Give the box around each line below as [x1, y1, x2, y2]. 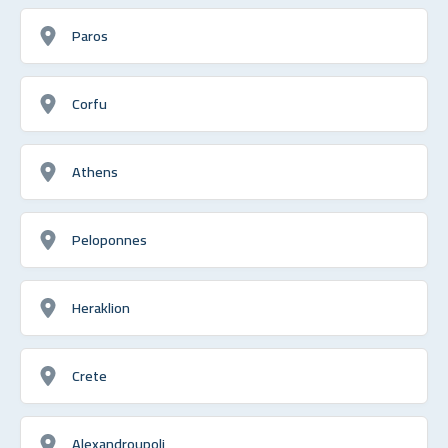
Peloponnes [72, 225, 147, 253]
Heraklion [72, 293, 130, 321]
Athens [72, 157, 118, 185]
